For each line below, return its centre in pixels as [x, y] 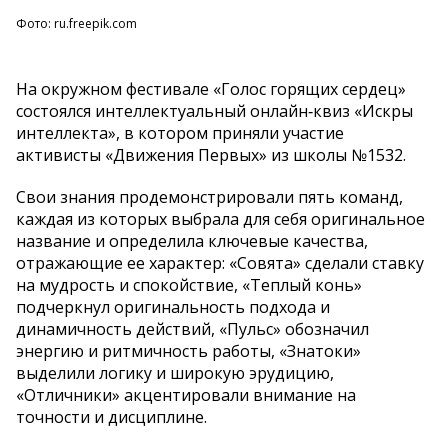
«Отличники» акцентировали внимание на [186, 394]
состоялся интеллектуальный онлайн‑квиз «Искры [214, 110]
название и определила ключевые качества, [192, 240]
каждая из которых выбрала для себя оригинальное [220, 218]
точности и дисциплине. [111, 416]
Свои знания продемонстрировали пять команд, [209, 196]
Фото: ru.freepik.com [76, 23]
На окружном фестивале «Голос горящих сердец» [211, 88]
